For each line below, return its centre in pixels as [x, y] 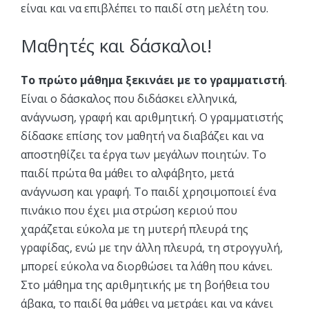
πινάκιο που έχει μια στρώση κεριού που [129, 210]
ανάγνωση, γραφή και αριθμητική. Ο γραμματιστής [152, 117]
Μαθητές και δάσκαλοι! [116, 46]
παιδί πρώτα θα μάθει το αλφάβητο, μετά [127, 173]
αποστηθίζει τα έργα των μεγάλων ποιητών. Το [143, 154]
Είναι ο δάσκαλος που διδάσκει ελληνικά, [129, 99]
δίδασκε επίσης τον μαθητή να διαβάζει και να [142, 136]
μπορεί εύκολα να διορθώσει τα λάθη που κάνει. [147, 266]
